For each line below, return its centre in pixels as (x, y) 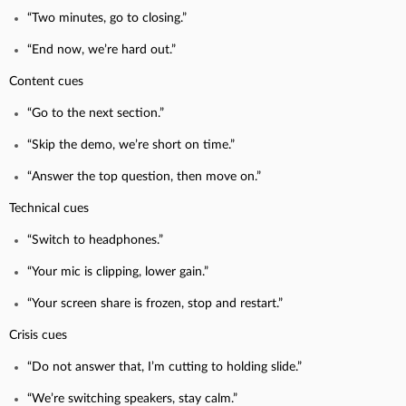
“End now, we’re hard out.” (101, 49)
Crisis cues (38, 335)
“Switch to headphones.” (95, 240)
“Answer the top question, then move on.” (144, 176)
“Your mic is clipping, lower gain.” (118, 271)
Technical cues (49, 208)
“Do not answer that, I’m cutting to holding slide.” (164, 367)
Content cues (46, 81)
